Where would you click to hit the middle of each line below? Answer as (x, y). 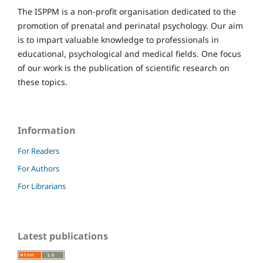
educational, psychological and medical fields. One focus (129, 54)
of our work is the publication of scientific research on (124, 68)
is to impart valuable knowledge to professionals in (118, 40)
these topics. (43, 82)
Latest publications (63, 236)
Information (47, 131)
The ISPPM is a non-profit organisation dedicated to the (127, 12)
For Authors (38, 169)
